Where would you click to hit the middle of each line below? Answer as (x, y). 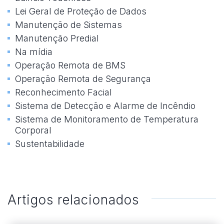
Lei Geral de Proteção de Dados (81, 11)
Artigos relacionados (73, 200)
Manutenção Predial (57, 38)
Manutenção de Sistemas (68, 25)
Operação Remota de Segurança (83, 79)
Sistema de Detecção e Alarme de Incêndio (105, 106)
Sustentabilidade (50, 144)
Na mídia (34, 52)
